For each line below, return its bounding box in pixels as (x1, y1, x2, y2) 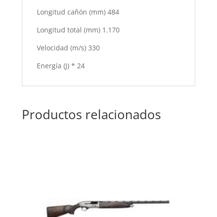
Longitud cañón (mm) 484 (36, 7, 121, 17)
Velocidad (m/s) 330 (36, 43, 100, 53)
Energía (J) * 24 (36, 61, 87, 71)
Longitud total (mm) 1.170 (36, 25, 122, 35)
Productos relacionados (21, 106, 161, 124)
